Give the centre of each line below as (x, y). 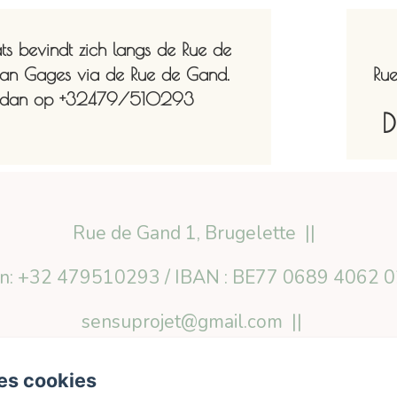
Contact (307, 366)
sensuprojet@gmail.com (182, 322)
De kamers (192, 366)
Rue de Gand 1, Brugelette (184, 234)
